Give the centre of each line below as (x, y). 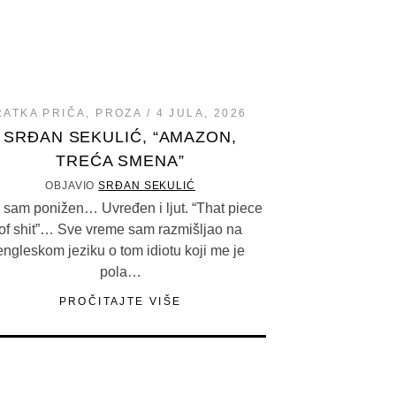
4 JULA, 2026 (202, 113)
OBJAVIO (72, 186)
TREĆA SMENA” (120, 161)
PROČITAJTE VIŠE (120, 301)
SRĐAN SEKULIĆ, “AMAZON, (120, 137)
